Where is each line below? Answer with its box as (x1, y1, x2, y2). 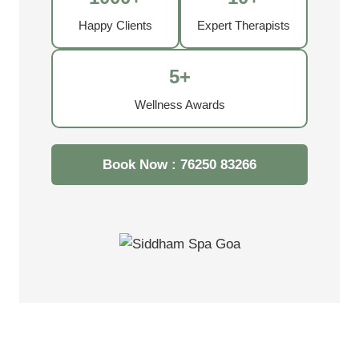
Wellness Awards (134, 98, 225, 112)
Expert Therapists (197, 18, 290, 33)
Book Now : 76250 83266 (103, 157, 256, 173)
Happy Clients (79, 18, 152, 33)
